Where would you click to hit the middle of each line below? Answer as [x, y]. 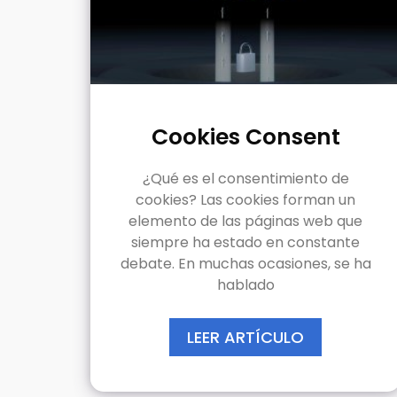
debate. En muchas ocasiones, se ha [245, 263]
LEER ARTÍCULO [245, 337]
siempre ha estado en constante [245, 242]
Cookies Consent [245, 136]
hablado [245, 284]
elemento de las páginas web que [245, 221]
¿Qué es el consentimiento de [245, 178]
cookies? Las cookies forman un [245, 199]
